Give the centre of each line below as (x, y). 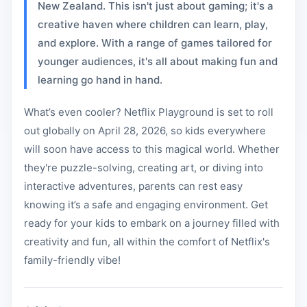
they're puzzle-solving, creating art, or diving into (144, 168)
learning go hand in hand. (100, 80)
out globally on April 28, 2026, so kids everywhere (145, 131)
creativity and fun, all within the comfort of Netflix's (147, 242)
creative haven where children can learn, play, (153, 24)
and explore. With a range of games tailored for (155, 43)
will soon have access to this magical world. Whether (152, 149)
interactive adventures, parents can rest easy (133, 186)
